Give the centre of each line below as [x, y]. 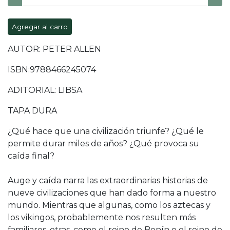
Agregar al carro [40, 27]
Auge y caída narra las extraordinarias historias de [108, 181]
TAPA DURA [32, 111]
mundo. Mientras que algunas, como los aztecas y [109, 205]
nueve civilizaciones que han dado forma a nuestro [112, 193]
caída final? [31, 156]
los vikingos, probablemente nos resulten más [102, 218]
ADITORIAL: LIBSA [45, 90]
